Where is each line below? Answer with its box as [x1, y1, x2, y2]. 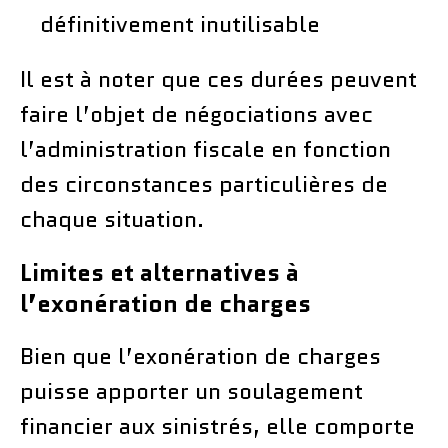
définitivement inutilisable [40, 8, 320, 40]
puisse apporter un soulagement [20, 375, 363, 407]
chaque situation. [20, 203, 204, 235]
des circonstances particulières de [20, 168, 388, 200]
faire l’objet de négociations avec [20, 98, 373, 130]
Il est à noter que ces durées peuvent [20, 63, 417, 95]
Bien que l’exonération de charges [20, 340, 381, 372]
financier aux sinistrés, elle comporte [20, 410, 415, 442]
